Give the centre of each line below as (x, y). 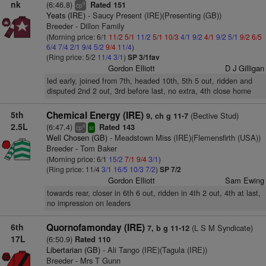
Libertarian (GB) (73, 250)
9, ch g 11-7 (167, 116)
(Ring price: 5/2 (72, 57)
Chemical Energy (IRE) (95, 115)
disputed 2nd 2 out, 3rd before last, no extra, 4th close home (149, 91)
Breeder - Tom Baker (81, 148)
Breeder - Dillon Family (85, 26)
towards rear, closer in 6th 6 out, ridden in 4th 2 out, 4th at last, (153, 193)
